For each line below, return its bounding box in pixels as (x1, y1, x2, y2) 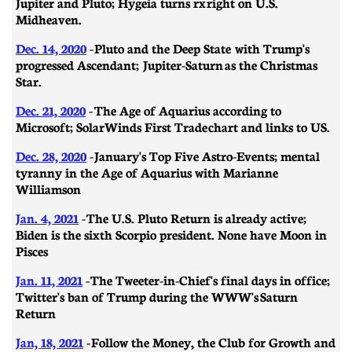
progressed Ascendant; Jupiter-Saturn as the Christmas (16, 55, 317, 73)
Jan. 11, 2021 (16, 270, 82, 288)
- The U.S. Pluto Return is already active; (79, 208, 306, 226)
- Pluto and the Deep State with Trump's (86, 38, 310, 57)
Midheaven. (16, 9, 82, 27)
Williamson (16, 179, 81, 197)
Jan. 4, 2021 (16, 208, 79, 226)
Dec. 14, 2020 (16, 38, 86, 57)
